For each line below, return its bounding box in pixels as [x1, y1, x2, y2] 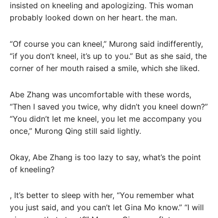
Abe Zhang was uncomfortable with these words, [10, 89, 191, 99]
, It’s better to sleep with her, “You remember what [10, 190, 194, 200]
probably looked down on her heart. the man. [10, 13, 177, 23]
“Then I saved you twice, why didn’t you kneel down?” [10, 101, 208, 111]
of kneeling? [10, 164, 54, 174]
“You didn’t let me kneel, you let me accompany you [10, 113, 201, 124]
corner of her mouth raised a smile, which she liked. [10, 63, 200, 73]
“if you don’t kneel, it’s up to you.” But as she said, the [10, 51, 207, 61]
